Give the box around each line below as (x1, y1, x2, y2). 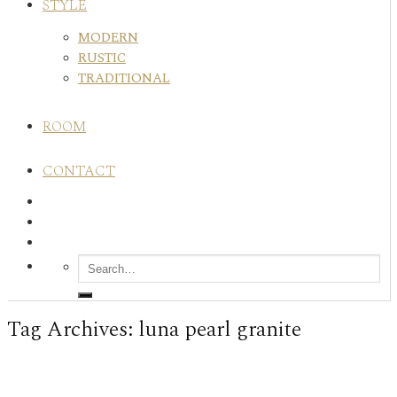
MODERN (78, 27, 138, 48)
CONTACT (43, 159, 115, 183)
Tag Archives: (7, 314, 138, 346)
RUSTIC (78, 47, 126, 68)
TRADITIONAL (78, 67, 170, 89)
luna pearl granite (138, 314, 301, 346)
